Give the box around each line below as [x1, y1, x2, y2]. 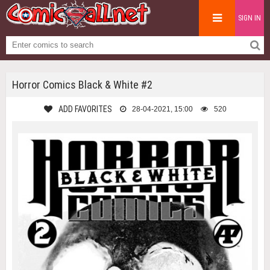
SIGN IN [238, 14, 261, 22]
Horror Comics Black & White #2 [12, 78, 152, 91]
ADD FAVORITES [58, 104, 112, 114]
